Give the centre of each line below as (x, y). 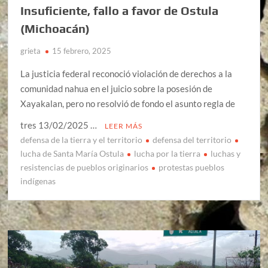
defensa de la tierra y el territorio (82, 139)
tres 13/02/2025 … (60, 125)
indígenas (38, 181)
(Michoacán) (55, 28)
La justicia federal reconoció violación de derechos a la (127, 73)
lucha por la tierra (167, 153)
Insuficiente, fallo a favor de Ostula (120, 10)
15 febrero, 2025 (82, 51)
